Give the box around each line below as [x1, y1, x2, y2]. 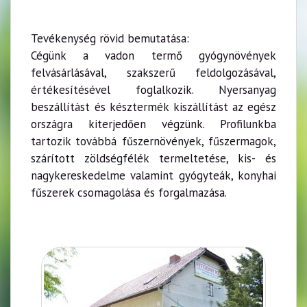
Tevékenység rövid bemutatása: [31, 31, 189, 46]
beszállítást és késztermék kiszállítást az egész [31, 99, 276, 114]
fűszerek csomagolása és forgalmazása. [31, 185, 227, 200]
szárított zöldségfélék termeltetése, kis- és [31, 151, 276, 166]
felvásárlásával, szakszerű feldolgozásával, [31, 65, 276, 80]
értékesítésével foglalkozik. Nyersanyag [31, 82, 276, 97]
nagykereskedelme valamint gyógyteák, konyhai [31, 168, 276, 183]
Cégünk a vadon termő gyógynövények [31, 48, 276, 63]
